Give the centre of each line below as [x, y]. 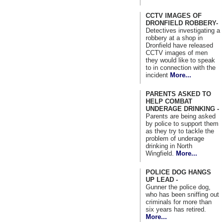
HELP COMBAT [169, 101]
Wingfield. [161, 153]
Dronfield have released [179, 45]
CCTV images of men [177, 53]
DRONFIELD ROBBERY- [182, 23]
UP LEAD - [162, 179]
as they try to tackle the [180, 131]
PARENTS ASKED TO [178, 94]
